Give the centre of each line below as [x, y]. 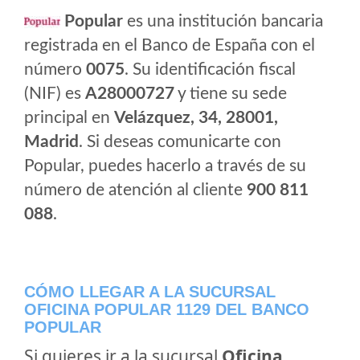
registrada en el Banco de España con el [170, 45]
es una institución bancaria [223, 21]
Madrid [51, 142]
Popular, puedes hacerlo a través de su [165, 166]
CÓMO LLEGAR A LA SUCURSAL [150, 292]
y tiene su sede [231, 94]
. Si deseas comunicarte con [180, 142]
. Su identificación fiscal [210, 70]
